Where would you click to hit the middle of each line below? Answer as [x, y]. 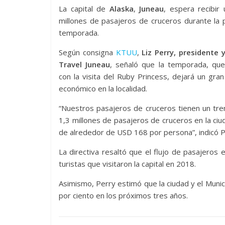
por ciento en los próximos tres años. [123, 195]
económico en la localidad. [103, 88]
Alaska [121, 9]
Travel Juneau [85, 64]
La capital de [84, 9]
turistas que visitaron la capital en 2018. [127, 164]
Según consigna [87, 52]
